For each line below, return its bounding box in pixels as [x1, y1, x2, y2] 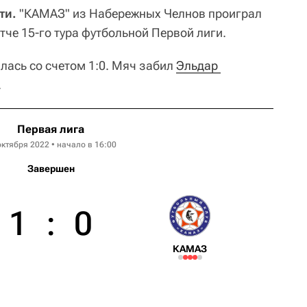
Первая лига [17, 122, 84, 136]
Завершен [27, 162, 75, 174]
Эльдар [176, 58, 218, 73]
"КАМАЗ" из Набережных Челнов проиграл [16, 5, 262, 21]
